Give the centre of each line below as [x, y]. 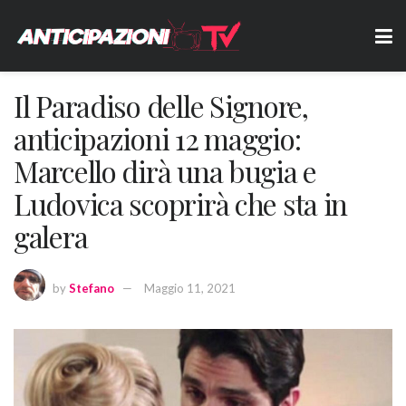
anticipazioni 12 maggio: [157, 138]
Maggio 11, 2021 [190, 289]
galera [51, 236]
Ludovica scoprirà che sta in [181, 203]
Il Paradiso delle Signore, [161, 106]
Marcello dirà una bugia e [165, 171]
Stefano [92, 289]
